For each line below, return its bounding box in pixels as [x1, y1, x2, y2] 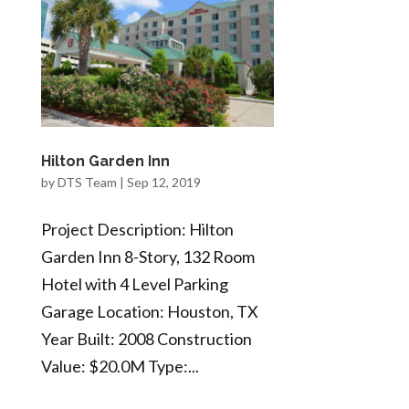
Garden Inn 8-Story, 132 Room [40, 246, 255, 267]
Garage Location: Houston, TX [40, 301, 258, 322]
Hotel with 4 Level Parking [40, 274, 228, 295]
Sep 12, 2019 [126, 174, 201, 191]
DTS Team [57, 174, 117, 191]
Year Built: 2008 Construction [40, 329, 252, 350]
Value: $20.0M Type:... [40, 356, 199, 377]
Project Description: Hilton [40, 219, 234, 240]
